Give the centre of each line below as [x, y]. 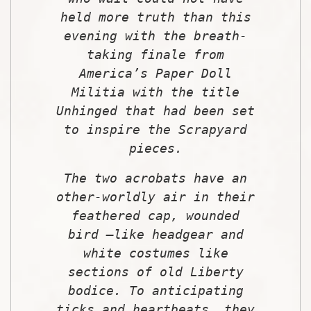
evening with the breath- [155, 35]
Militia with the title [155, 92]
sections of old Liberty [155, 271]
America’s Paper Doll [155, 73]
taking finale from [155, 54]
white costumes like [155, 253]
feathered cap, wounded [155, 215]
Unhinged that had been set [155, 110]
